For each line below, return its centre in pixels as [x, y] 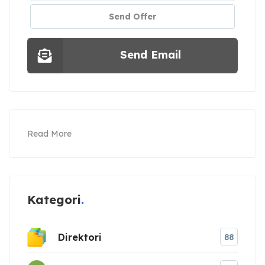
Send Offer [132, 17]
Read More [49, 134]
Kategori [54, 200]
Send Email [150, 55]
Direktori [80, 237]
